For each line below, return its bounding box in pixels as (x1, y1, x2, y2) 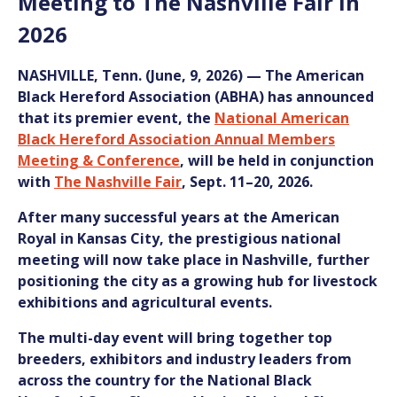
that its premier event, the (18, 108, 214, 128)
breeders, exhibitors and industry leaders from (18, 349, 352, 370)
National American (214, 108, 349, 128)
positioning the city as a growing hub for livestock (18, 271, 378, 292)
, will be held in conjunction (180, 151, 374, 171)
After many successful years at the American (18, 207, 339, 228)
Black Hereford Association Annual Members (18, 129, 335, 150)
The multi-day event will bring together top (18, 328, 332, 348)
